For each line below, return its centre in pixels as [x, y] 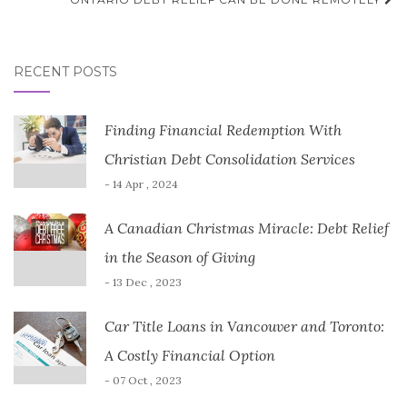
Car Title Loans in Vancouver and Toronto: [244, 326]
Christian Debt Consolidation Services [230, 159]
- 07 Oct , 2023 [143, 380]
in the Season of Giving [180, 257]
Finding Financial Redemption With [223, 130]
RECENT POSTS [65, 72]
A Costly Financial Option [190, 355]
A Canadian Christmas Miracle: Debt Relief [247, 228]
